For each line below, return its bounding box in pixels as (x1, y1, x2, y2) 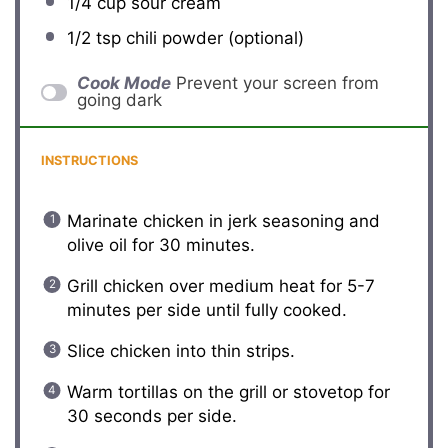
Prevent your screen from (175, 73, 379, 94)
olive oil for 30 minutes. (66, 235, 255, 256)
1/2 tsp (66, 27, 121, 48)
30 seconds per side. (66, 406, 237, 427)
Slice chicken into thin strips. (66, 341, 295, 362)
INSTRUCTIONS (41, 152, 139, 168)
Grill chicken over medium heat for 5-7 (66, 276, 375, 297)
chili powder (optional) (120, 27, 304, 48)
